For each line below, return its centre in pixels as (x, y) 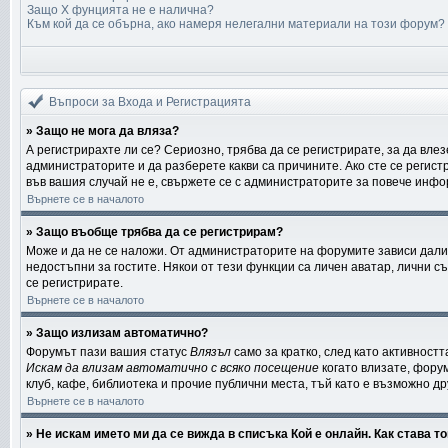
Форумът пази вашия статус (108, 352)
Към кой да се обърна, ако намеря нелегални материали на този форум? (236, 24)
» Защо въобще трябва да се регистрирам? (154, 232)
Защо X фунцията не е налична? (120, 10)
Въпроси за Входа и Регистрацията (151, 102)
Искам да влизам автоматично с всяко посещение (172, 368)
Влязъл (210, 352)
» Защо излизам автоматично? (117, 333)
